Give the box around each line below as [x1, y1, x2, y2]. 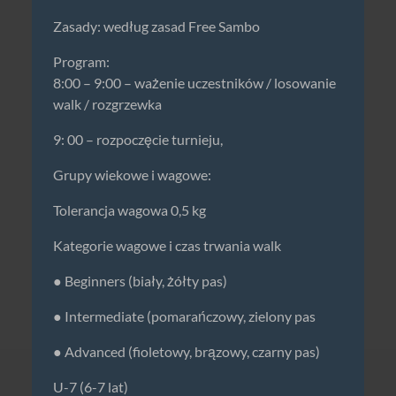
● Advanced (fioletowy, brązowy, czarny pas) [53, 343, 320, 360]
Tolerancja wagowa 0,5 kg [53, 202, 206, 218]
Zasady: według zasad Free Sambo [53, 18, 260, 34]
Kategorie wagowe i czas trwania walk [53, 237, 281, 254]
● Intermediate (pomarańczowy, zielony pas [53, 308, 316, 324]
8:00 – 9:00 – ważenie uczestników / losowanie [53, 74, 336, 91]
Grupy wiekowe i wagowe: [53, 166, 211, 183]
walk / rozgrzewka [53, 95, 162, 112]
